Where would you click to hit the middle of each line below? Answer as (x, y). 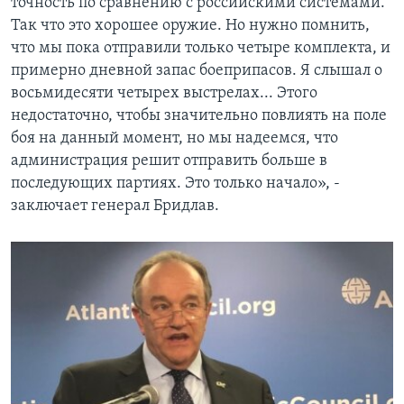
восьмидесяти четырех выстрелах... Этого (164, 94)
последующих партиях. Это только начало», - (175, 184)
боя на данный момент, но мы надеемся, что (174, 139)
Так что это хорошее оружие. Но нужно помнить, (190, 26)
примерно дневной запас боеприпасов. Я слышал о (197, 71)
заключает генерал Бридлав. (115, 207)
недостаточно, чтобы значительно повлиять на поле (199, 116)
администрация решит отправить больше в (169, 161)
